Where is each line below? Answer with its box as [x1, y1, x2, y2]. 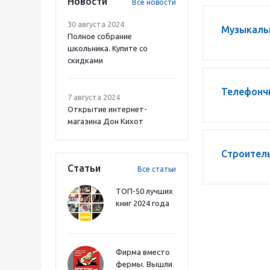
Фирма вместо [116, 248, 170, 256]
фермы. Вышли [116, 260, 172, 268]
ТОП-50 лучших [116, 187, 173, 195]
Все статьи [137, 165, 176, 173]
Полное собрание [67, 32, 132, 40]
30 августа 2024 [67, 20, 124, 28]
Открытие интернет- [67, 105, 147, 113]
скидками [67, 56, 103, 64]
